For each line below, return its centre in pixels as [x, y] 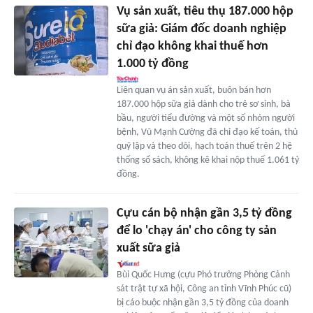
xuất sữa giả [148, 248]
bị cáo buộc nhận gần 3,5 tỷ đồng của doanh [202, 303]
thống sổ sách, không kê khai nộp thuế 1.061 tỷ [208, 160]
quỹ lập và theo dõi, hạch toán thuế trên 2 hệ [204, 146]
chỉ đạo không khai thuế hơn [192, 46]
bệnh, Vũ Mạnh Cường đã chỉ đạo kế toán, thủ [207, 132]
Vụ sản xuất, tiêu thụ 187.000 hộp [205, 11]
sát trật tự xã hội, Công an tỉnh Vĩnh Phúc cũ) [204, 289]
